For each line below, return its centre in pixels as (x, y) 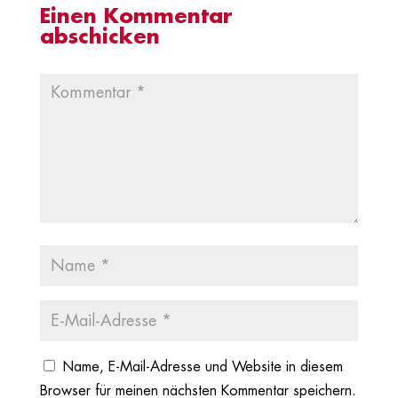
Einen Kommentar (136, 17)
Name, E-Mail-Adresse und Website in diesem (202, 367)
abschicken (99, 37)
